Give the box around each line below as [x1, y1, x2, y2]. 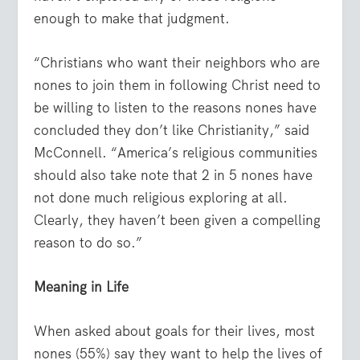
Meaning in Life [34, 278, 129, 296]
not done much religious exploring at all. [34, 188, 288, 207]
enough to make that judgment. [34, 9, 231, 27]
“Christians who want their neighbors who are [34, 53, 321, 72]
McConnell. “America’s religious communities [34, 143, 318, 162]
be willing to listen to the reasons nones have [34, 98, 317, 117]
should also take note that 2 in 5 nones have [34, 166, 313, 184]
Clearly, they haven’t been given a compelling [34, 211, 321, 229]
